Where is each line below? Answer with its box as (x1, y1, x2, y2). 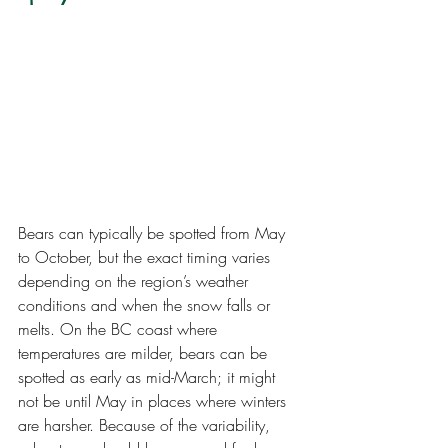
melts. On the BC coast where (18, 317, 222, 340)
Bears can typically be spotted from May (18, 221, 290, 244)
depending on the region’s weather (18, 269, 253, 292)
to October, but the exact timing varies (18, 245, 275, 268)
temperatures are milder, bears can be (18, 341, 272, 364)
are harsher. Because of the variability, (18, 413, 275, 436)
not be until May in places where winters (18, 389, 291, 412)
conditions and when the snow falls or (18, 293, 275, 316)
